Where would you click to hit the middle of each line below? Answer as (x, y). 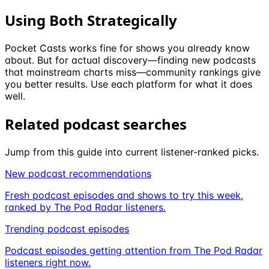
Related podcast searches (96, 124)
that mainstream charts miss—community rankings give (133, 72)
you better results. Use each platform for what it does (128, 84)
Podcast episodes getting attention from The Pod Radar (134, 250)
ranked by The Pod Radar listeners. (85, 207)
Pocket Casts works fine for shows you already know (127, 48)
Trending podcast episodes (67, 228)
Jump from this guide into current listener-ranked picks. (132, 152)
